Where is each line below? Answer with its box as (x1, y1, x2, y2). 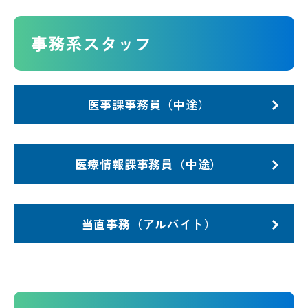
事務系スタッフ (31, 31, 153, 55)
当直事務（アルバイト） (81, 215, 217, 232)
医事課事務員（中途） (87, 96, 210, 113)
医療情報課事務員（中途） (75, 155, 223, 173)
